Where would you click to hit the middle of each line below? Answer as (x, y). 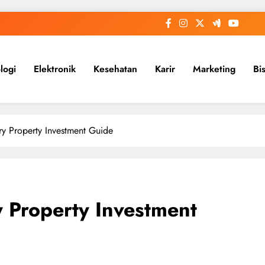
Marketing (214, 69)
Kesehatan (115, 69)
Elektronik (55, 69)
